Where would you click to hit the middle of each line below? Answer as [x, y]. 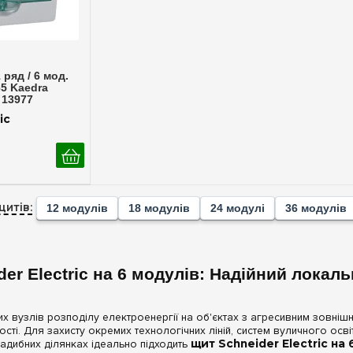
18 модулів [160, 208]
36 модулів [316, 208]
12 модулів [78, 208]
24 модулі [238, 208]
